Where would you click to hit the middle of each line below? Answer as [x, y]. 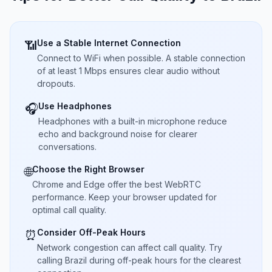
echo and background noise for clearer [118, 134]
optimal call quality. [69, 210]
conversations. [67, 147]
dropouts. [56, 83]
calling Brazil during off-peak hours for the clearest [139, 260]
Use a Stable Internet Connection [109, 43]
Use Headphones [75, 106]
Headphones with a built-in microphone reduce [133, 121]
